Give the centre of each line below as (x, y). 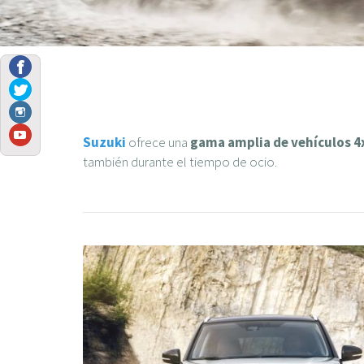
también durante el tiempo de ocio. (180, 162)
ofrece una (158, 142)
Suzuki (104, 142)
